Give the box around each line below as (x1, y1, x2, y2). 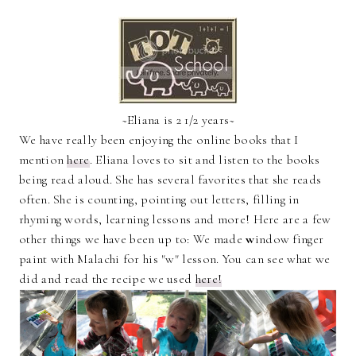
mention (19, 152, 68, 168)
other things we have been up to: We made (19, 231, 246, 248)
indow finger (254, 231, 324, 248)
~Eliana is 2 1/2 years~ (121, 112, 235, 129)
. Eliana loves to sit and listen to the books (89, 152, 320, 168)
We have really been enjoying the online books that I (19, 132, 299, 149)
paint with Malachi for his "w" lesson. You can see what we (19, 251, 331, 268)
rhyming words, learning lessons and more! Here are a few (19, 211, 331, 228)
